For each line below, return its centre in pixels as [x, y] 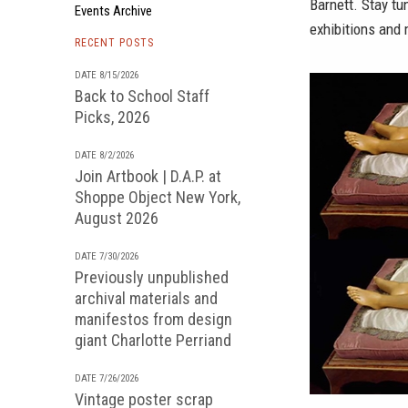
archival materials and [146, 298]
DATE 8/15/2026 [107, 75]
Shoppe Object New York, [158, 197]
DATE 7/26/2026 [107, 378]
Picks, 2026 [112, 117]
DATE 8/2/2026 [104, 155]
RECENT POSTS [114, 43]
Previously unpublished [152, 277]
